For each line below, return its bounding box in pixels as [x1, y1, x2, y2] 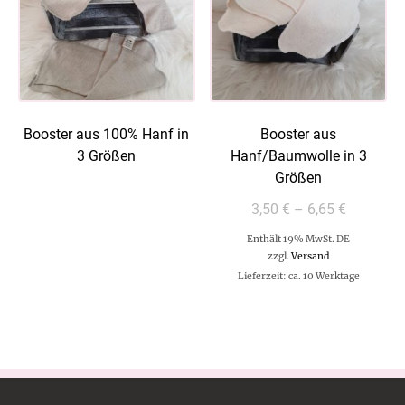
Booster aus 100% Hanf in [24, 126, 190, 144]
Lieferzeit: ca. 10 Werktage [237, 270, 360, 283]
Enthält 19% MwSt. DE [247, 233, 351, 246]
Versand [291, 250, 330, 263]
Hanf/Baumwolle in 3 [230, 147, 367, 165]
